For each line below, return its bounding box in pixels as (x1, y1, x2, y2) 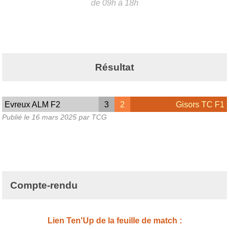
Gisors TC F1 (175, 100, 224, 109)
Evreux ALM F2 (5, 100, 60, 109)
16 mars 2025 (32, 113, 77, 122)
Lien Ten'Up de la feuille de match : (47, 216, 182, 225)
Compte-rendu (10, 180, 78, 191)
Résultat (95, 61, 134, 73)
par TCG (77, 113, 107, 122)
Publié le (2, 113, 32, 122)
